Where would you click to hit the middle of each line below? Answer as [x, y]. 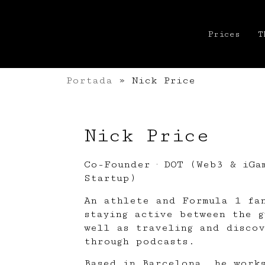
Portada [89, 80]
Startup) [110, 178]
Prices [224, 34]
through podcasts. [139, 241]
